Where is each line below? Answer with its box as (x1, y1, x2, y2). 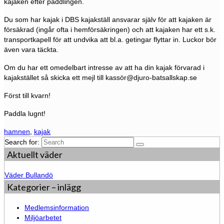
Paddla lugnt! (4, 109, 45, 118)
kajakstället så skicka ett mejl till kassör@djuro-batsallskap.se (4, 73, 197, 82)
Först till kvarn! (4, 91, 50, 100)
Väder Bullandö (4, 171, 53, 179)
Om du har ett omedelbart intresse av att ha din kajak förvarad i (4, 63, 204, 72)
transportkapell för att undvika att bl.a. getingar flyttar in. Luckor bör (4, 35, 216, 44)
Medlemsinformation (24, 203, 89, 212)
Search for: (4, 138, 39, 146)
